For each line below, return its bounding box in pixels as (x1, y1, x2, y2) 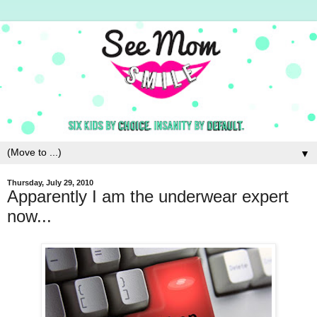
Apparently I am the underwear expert (7, 187, 289, 207)
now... (7, 207, 52, 226)
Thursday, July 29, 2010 (7, 178, 93, 188)
